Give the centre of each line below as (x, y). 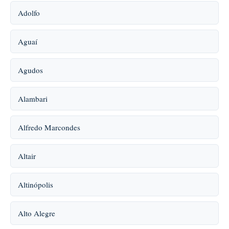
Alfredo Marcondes (49, 127)
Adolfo (29, 13)
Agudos (30, 70)
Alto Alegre (37, 213)
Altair (27, 156)
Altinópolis (36, 185)
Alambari (33, 99)
